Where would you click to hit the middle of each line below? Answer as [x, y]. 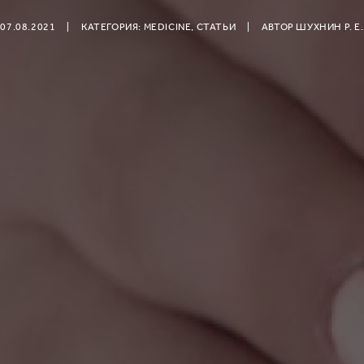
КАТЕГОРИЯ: [112, 27]
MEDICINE [167, 27]
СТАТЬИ [216, 27]
